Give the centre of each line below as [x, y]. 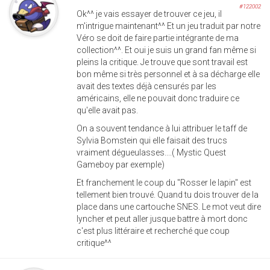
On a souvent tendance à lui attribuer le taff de [162, 128]
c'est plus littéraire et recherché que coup [153, 231]
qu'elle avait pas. [107, 110]
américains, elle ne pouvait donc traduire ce [158, 98]
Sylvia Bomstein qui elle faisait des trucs [152, 140]
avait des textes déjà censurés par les [146, 86]
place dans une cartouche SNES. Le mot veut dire [169, 206]
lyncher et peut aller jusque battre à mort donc [162, 218]
